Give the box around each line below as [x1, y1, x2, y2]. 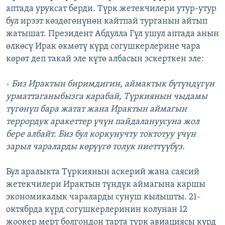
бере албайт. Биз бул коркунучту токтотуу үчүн [6, 130, 196, 140]
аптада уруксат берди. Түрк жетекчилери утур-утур [6, 4, 216, 14]
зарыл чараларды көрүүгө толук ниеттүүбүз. [6, 142, 185, 152]
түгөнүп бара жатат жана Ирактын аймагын [6, 104, 187, 115]
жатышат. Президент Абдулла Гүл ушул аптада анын [6, 29, 219, 39]
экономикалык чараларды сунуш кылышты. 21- [6, 192, 200, 202]
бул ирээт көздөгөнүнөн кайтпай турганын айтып [6, 17, 207, 27]
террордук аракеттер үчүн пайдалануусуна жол [6, 117, 199, 127]
